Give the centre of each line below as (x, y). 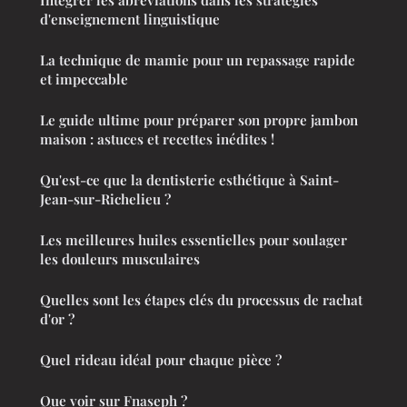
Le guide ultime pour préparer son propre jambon (199, 120)
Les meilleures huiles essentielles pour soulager (194, 240)
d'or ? (57, 319)
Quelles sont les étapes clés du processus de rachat (201, 300)
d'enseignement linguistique (130, 20)
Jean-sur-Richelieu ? (105, 199)
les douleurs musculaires (120, 259)
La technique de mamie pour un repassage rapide (198, 60)
